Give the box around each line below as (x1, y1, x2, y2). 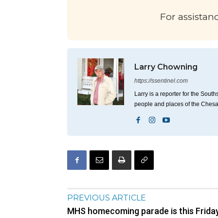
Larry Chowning (134, 62, 198, 72)
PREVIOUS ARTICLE (67, 193, 146, 203)
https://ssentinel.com (134, 77, 188, 85)
